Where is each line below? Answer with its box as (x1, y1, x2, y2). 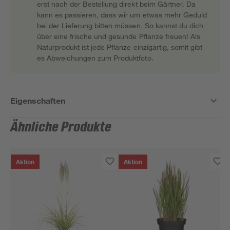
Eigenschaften (10, 95, 66, 105)
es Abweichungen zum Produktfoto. (37, 53, 154, 62)
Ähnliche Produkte (10, 120, 112, 135)
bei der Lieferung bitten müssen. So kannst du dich (37, 21, 203, 30)
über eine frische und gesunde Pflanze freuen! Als (37, 32, 200, 41)
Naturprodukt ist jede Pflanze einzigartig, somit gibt (37, 43, 202, 51)
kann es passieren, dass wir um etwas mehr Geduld (37, 10, 207, 19)
